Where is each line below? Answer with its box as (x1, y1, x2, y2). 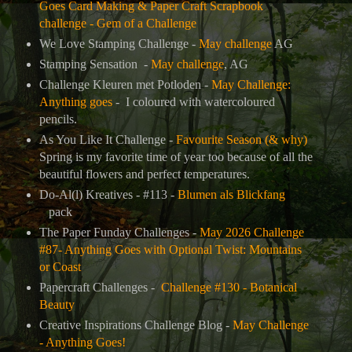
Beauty (38, 297, 75, 311)
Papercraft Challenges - (38, 280, 158, 294)
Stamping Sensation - (38, 57, 151, 71)
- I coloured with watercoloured (112, 94, 275, 108)
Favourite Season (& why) (175, 132, 307, 146)
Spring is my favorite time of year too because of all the (38, 149, 313, 163)
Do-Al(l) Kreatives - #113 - (38, 187, 178, 201)
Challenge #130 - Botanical (160, 280, 297, 294)
